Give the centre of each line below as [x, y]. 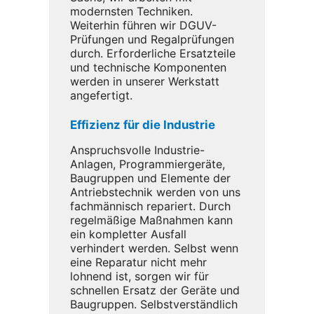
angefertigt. [101, 95]
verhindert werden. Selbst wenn [154, 248]
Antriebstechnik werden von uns [155, 192]
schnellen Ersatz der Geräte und [155, 291]
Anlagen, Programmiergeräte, [148, 164]
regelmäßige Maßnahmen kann [151, 220]
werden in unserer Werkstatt [145, 81]
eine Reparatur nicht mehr [138, 262]
